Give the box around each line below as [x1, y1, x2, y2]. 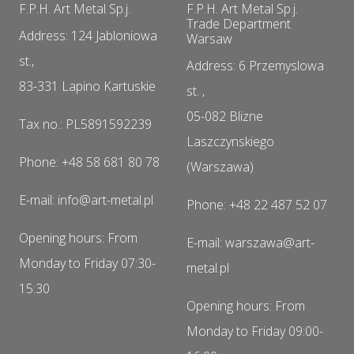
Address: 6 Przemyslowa [186, 56, 324, 74]
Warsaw [186, 29, 232, 47]
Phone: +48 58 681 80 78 [19, 153, 160, 171]
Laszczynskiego [186, 132, 274, 150]
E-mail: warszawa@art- [186, 233, 314, 251]
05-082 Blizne [186, 107, 263, 125]
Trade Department [186, 14, 291, 32]
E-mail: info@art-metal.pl [19, 190, 153, 209]
